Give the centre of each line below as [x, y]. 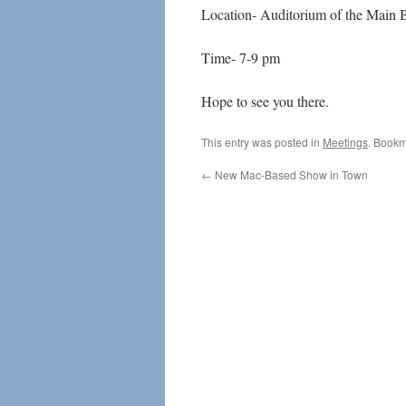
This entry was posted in [262, 142]
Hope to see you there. [265, 101]
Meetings [345, 142]
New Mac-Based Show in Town [290, 174]
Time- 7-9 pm [241, 58]
